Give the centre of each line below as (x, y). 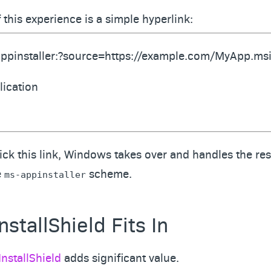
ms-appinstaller (45, 175)
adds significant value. (120, 257)
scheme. (109, 173)
